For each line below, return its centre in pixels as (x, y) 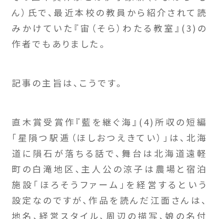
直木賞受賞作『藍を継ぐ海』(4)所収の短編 (109, 121)
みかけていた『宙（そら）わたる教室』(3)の (109, 28)
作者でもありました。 (58, 44)
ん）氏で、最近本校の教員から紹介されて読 (109, 12)
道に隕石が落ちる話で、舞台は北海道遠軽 (109, 153)
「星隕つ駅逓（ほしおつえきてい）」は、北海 (109, 137)
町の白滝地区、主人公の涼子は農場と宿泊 (109, 168)
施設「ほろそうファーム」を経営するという (109, 184)
